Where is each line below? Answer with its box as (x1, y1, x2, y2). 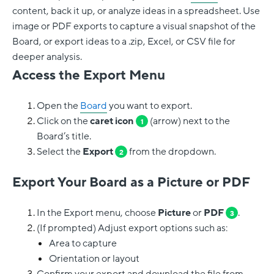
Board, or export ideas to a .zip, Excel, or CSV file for (12, 34, 235, 48)
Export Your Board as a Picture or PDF (12, 173, 250, 191)
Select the (37, 144, 83, 158)
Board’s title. (37, 129, 91, 143)
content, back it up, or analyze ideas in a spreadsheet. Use (12, 4, 260, 18)
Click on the (37, 114, 90, 128)
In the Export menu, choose (37, 206, 158, 220)
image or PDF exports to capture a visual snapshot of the (12, 19, 256, 33)
